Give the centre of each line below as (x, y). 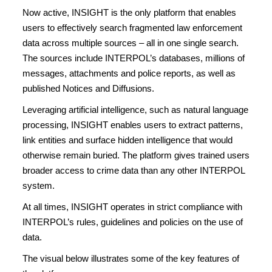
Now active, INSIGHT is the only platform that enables (129, 12)
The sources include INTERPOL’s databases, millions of (134, 58)
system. (39, 185)
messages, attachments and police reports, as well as (129, 73)
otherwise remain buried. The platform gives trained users (136, 155)
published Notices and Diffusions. (88, 88)
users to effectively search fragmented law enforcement (132, 28)
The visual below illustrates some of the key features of (131, 258)
